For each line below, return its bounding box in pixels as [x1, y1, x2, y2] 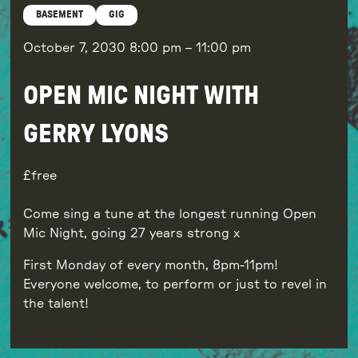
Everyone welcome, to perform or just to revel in [22, 277, 327, 291]
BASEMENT [35, 10, 83, 20]
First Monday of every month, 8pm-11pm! [22, 258, 278, 272]
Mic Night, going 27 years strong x [22, 226, 240, 240]
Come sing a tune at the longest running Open [22, 207, 316, 221]
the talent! [22, 296, 89, 310]
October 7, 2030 [22, 41, 129, 54]
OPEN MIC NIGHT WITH [22, 82, 259, 109]
